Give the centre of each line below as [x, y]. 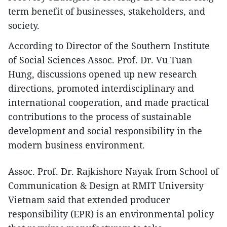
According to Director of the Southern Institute [109, 46]
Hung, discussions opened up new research [102, 74]
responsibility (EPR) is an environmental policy [111, 214]
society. [24, 26]
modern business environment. [77, 145]
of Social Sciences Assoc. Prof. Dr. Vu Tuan [100, 60]
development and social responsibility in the [105, 131]
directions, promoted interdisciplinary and [101, 88]
